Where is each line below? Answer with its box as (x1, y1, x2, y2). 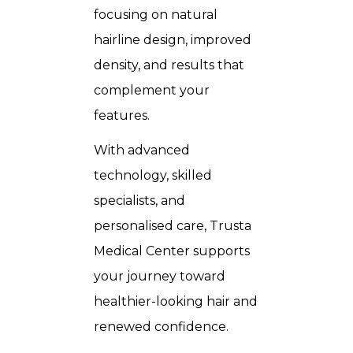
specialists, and (94, 193, 185, 208)
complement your (94, 83, 210, 98)
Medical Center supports (94, 243, 250, 258)
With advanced (94, 143, 190, 158)
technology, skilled (94, 168, 212, 183)
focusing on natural (94, 7, 217, 22)
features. (94, 108, 150, 123)
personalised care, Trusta (94, 218, 251, 233)
